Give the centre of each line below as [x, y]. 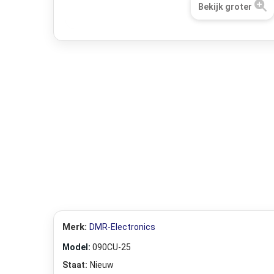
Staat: [75, 265]
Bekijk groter [225, 7]
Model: [77, 247]
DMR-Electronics [122, 227]
